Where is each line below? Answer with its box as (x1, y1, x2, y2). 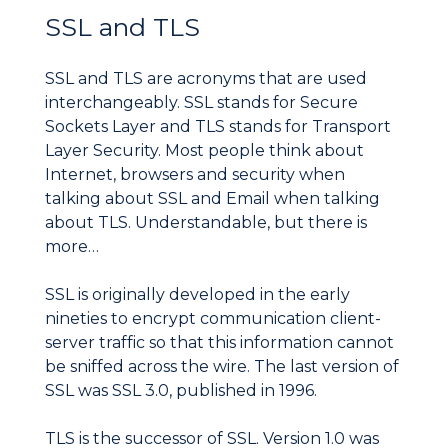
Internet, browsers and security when (45, 165, 345, 185)
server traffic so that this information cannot (45, 333, 394, 353)
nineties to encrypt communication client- (45, 309, 381, 329)
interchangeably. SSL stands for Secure (45, 93, 358, 113)
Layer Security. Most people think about (45, 141, 364, 161)
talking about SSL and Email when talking (45, 189, 380, 209)
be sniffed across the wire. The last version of (45, 357, 399, 377)
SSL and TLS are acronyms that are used (45, 69, 367, 89)
